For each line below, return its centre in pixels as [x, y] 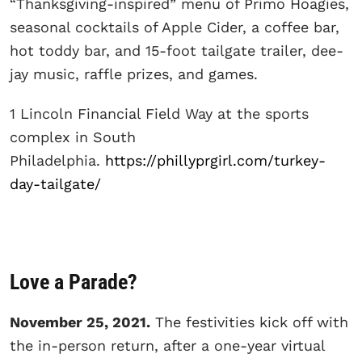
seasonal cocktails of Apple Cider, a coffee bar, [175, 27]
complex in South [73, 137]
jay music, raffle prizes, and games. [136, 74]
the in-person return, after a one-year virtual [167, 345]
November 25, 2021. [80, 322]
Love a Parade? [74, 282]
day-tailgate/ [55, 184]
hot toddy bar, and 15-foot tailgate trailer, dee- [177, 51]
